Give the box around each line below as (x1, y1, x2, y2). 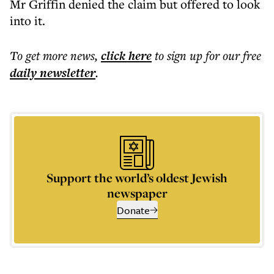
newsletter (37, 64, 95, 81)
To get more (10, 47, 70, 64)
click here (101, 47, 152, 64)
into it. (10, 12, 45, 29)
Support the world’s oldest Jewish (46, 169, 228, 186)
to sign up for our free (155, 47, 261, 64)
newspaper (106, 185, 168, 201)
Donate (116, 202, 150, 218)
